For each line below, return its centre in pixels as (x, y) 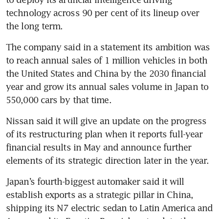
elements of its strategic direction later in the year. (108, 160)
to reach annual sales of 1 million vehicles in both (107, 60)
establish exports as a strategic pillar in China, (99, 194)
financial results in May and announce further (99, 147)
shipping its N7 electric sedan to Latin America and (109, 208)
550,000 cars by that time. (59, 99)
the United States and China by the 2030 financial (106, 73)
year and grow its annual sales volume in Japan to (107, 86)
